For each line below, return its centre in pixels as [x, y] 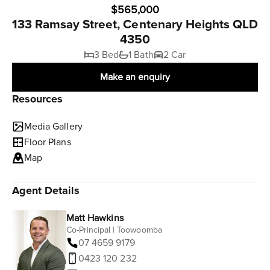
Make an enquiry [135, 77]
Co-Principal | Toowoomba [114, 230]
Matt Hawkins [95, 218]
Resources [38, 99]
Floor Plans [48, 142]
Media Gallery [53, 127]
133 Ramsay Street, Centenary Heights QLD [135, 24]
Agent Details [46, 190]
